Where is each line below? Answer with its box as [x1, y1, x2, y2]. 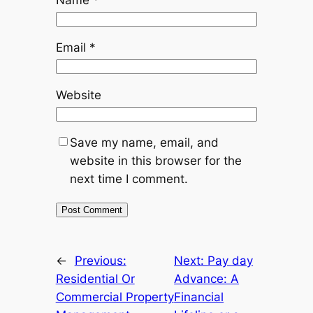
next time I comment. [69, 171, 188, 186]
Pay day [208, 253, 254, 268]
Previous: [74, 253, 126, 268]
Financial [174, 289, 224, 304]
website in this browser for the [69, 153, 242, 168]
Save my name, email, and [69, 135, 219, 150]
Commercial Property [55, 289, 174, 304]
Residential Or [55, 271, 135, 286]
